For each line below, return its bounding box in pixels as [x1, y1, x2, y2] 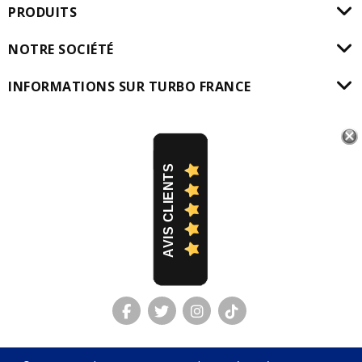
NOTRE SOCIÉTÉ [8, 40, 114, 58]
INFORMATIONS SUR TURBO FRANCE [8, 77, 251, 95]
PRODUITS [8, 2, 77, 21]
